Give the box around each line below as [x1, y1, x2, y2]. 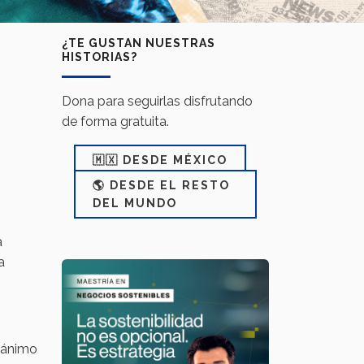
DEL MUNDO [93, 197, 177, 210]
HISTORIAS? [62, 50, 137, 63]
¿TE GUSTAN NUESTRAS [62, 37, 215, 50]
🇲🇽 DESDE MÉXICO [93, 154, 227, 167]
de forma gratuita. [62, 114, 169, 129]
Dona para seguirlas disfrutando [62, 93, 253, 109]
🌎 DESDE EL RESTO [93, 179, 230, 192]
